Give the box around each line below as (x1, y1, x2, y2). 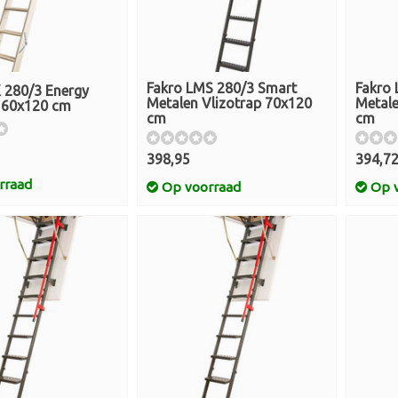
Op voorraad (158, 179, 241, 195)
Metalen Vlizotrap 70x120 (147, 95, 312, 111)
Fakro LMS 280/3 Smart (147, 80, 297, 96)
